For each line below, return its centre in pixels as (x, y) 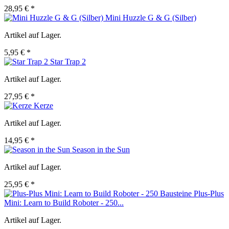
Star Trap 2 (68, 62)
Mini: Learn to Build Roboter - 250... (64, 203)
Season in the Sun (101, 150)
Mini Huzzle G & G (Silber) (151, 18)
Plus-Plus (209, 194)
